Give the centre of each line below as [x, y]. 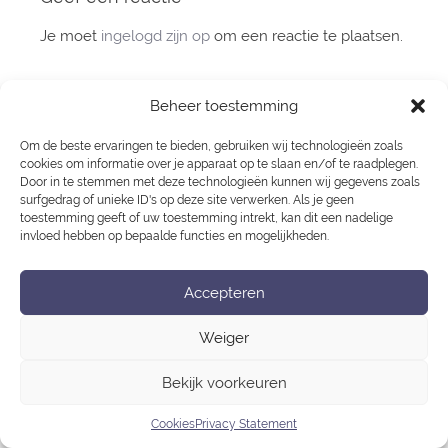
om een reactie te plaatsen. [307, 35]
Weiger [224, 337]
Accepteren [224, 292]
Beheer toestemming [224, 106]
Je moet [71, 35]
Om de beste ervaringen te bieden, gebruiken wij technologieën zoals [211, 146]
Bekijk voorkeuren [224, 382]
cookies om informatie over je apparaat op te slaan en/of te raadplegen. [219, 164]
